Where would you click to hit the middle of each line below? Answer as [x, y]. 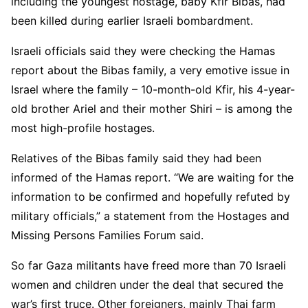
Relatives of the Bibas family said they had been [136, 158]
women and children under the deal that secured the [147, 284]
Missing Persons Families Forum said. [107, 235]
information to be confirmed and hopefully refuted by [151, 196]
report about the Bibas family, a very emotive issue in [150, 70]
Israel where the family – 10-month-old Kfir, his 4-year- [153, 89]
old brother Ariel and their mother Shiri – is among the [152, 108]
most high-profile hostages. [83, 128]
